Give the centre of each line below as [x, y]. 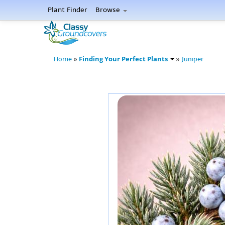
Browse [109, 10]
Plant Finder [68, 10]
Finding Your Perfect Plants [124, 59]
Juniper [192, 59]
